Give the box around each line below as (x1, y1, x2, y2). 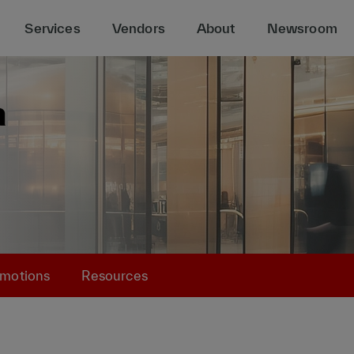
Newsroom (266, 21, 337, 36)
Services (24, 21, 81, 36)
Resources (81, 268, 148, 283)
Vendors (111, 21, 165, 36)
